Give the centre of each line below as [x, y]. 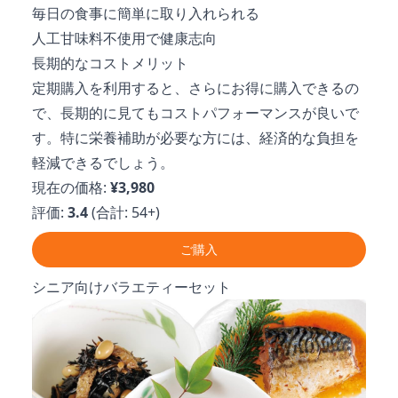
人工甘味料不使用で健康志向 [124, 38]
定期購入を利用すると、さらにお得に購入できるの [195, 88]
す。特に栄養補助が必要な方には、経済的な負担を [195, 137]
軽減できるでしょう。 [103, 162]
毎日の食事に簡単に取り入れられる [146, 13]
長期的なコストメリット [110, 63]
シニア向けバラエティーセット [131, 287]
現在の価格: [71, 187]
